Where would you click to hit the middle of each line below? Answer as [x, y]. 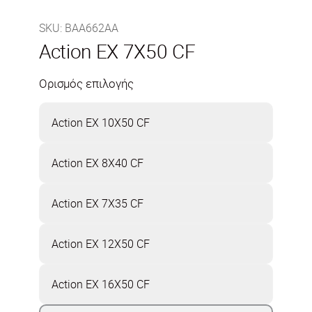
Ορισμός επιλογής [86, 83]
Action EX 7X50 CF [117, 51]
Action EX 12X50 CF [100, 243]
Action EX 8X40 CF [97, 163]
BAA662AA [92, 28]
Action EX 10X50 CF [100, 122]
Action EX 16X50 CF [100, 284]
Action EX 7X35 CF [97, 203]
